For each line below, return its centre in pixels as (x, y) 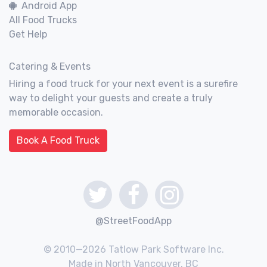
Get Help (28, 34)
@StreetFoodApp (133, 221)
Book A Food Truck (58, 140)
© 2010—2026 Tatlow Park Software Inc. (133, 249)
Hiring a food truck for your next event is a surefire (123, 84)
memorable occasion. (56, 112)
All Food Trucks (43, 20)
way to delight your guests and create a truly (111, 98)
